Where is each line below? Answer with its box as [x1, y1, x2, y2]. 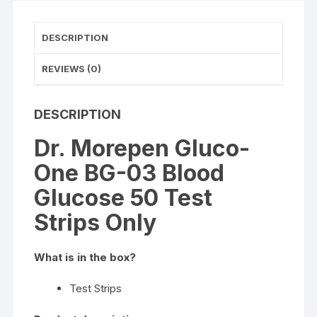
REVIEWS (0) [42, 63, 102, 75]
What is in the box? [34, 250, 137, 265]
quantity [33, 35, 72, 50]
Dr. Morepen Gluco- [34, 134, 250, 163]
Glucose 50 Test [34, 184, 213, 212]
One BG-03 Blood [34, 159, 225, 188]
